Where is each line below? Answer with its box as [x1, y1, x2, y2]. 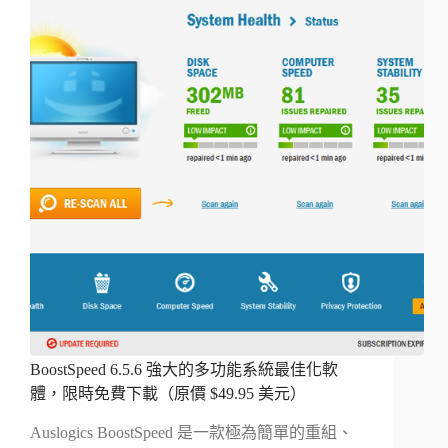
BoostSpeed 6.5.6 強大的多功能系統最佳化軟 [30, 361, 338, 379]
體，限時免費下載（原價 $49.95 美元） [30, 385, 306, 403]
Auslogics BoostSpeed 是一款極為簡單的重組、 [30, 424, 353, 442]
